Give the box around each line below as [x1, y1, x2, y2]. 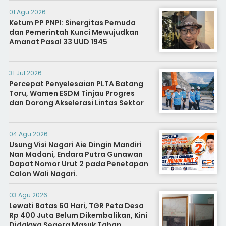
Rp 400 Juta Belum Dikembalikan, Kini [9, 210, 147, 220]
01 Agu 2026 [9, 8, 46, 16]
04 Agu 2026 [9, 130, 48, 138]
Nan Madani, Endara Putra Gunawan [9, 149, 143, 159]
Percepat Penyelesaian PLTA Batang [9, 79, 143, 89]
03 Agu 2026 [9, 191, 47, 199]
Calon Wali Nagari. [9, 168, 78, 179]
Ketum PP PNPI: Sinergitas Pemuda [9, 18, 136, 28]
